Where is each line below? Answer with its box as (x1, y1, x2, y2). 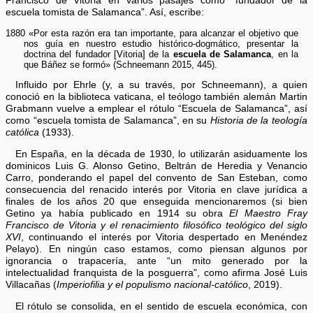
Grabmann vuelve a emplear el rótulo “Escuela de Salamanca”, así (6, 103, 307, 115)
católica (6, 127, 40, 138)
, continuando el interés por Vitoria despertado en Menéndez (21, 231, 307, 242)
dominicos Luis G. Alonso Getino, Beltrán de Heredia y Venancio (6, 160, 307, 171)
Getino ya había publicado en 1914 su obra (6, 208, 230, 219)
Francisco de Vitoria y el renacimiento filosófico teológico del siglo (6, 219, 307, 231)
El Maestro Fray (229, 208, 307, 219)
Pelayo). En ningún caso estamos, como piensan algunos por (6, 243, 307, 254)
